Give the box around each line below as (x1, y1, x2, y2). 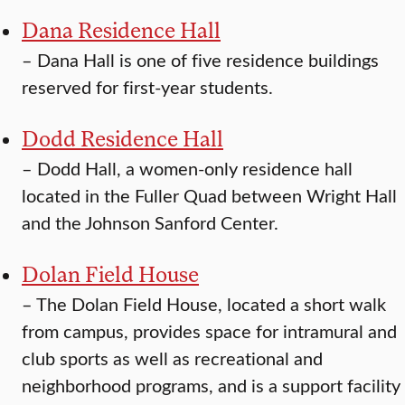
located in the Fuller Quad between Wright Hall (22, 183, 397, 208)
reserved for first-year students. (22, 74, 273, 99)
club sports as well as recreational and (22, 345, 323, 371)
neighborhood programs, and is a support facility (22, 372, 400, 398)
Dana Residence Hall (22, 16, 221, 43)
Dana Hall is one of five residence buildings (37, 47, 379, 72)
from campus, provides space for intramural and (22, 318, 397, 344)
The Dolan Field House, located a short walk (36, 291, 386, 316)
